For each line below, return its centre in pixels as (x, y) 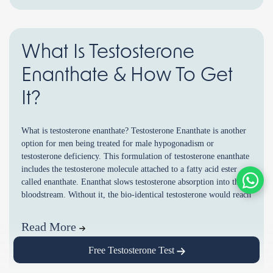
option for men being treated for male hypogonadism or (118, 144)
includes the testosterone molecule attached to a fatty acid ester (129, 169)
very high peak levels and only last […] (90, 208)
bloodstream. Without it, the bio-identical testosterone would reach (136, 195)
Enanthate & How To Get (127, 75)
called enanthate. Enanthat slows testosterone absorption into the (132, 182)
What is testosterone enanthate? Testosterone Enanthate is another (134, 131)
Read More (50, 227)
